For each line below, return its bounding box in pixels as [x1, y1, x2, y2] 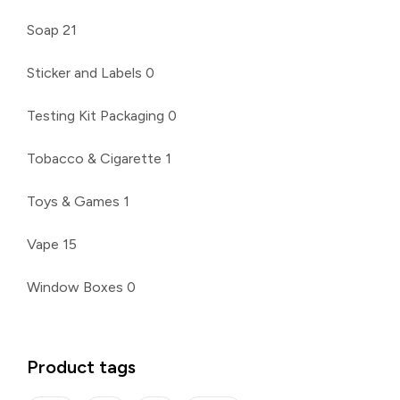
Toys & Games [27, 192, 120, 210]
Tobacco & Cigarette [27, 149, 162, 167]
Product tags [27, 355, 136, 378]
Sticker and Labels [27, 63, 142, 81]
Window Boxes [27, 278, 123, 296]
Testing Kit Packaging [27, 106, 164, 124]
